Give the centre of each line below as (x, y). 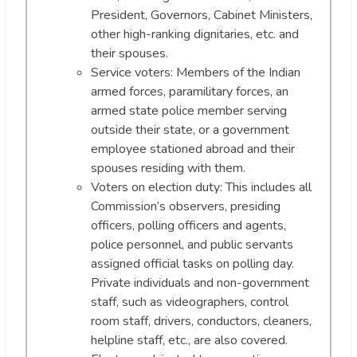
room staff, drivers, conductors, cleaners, (201, 321)
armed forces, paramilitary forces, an (190, 91)
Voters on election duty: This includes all (201, 187)
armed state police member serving (189, 110)
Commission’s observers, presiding (186, 206)
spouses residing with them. (168, 168)
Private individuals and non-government (200, 282)
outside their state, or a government (190, 129)
